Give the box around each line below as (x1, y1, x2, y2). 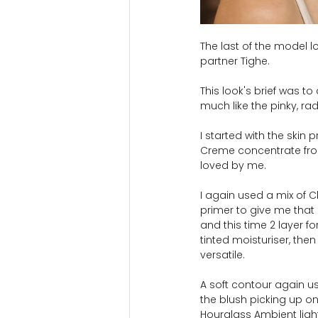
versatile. (200, 248, 245, 262)
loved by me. (200, 158, 266, 172)
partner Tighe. (200, 54, 270, 68)
